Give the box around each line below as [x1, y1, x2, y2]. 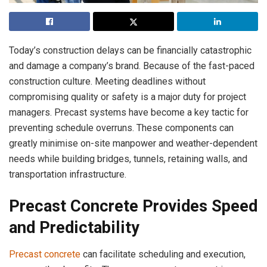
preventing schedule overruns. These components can [9, 122, 234, 133]
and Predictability [9, 218, 144, 238]
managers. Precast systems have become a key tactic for [9, 106, 249, 118]
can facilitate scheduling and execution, [80, 249, 246, 260]
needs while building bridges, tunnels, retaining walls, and [9, 153, 247, 164]
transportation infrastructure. [9, 168, 129, 180]
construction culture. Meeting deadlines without [9, 75, 206, 87]
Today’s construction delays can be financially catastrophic [9, 44, 252, 56]
